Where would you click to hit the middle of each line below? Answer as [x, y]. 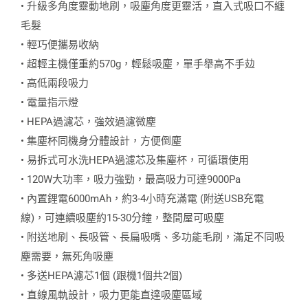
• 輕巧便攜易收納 [60, 45]
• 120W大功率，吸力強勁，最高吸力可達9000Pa [131, 179]
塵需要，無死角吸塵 [67, 256]
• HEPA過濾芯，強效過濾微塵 [88, 122]
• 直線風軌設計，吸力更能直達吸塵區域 [111, 295]
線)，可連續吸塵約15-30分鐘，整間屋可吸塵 [122, 218]
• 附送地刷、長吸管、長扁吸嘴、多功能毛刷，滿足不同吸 [153, 237]
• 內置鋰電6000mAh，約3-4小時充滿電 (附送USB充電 [142, 199]
